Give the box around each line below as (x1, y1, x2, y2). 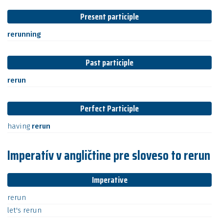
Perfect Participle (80, 102, 139, 115)
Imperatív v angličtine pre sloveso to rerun (7, 145, 210, 166)
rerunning (7, 30, 41, 39)
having (7, 122, 32, 131)
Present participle (80, 10, 139, 23)
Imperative (91, 173, 128, 187)
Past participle (86, 56, 133, 69)
